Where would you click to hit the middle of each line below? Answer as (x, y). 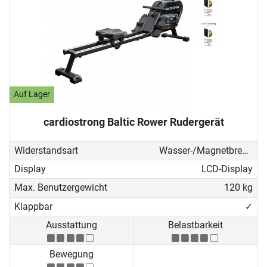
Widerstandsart (46, 150)
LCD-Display (227, 169)
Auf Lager (32, 95)
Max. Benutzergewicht (61, 188)
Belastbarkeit (196, 225)
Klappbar (33, 206)
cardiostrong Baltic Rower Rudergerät (133, 122)
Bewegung (71, 254)
